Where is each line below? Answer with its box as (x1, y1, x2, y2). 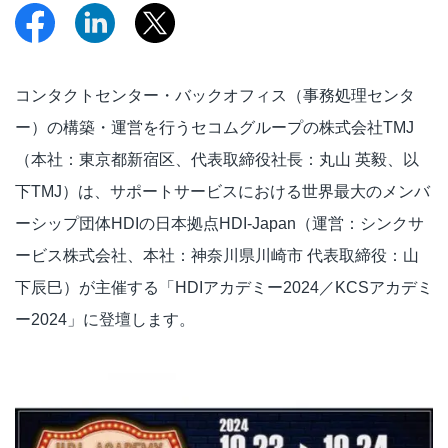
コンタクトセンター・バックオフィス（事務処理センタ (15, 87, 415, 104)
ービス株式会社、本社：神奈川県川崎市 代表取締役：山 (15, 247, 419, 264)
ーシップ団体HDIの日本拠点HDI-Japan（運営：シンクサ (15, 215, 424, 232)
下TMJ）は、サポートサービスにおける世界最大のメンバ (15, 183, 430, 200)
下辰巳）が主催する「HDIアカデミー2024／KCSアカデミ (15, 279, 433, 296)
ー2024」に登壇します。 (15, 311, 195, 328)
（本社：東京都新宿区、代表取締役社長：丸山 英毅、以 (15, 151, 419, 168)
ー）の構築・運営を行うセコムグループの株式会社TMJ (15, 119, 414, 136)
